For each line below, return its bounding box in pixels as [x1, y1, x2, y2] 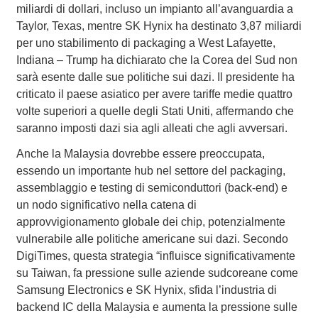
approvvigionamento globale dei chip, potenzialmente [16, 216, 285, 229]
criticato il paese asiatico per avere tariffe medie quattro [16, 88, 292, 101]
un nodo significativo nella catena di [16, 199, 197, 212]
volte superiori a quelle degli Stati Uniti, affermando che [16, 105, 294, 118]
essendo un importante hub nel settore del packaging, [16, 165, 285, 177]
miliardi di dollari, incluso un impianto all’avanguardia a [16, 3, 293, 16]
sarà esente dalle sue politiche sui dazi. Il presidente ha [16, 71, 295, 84]
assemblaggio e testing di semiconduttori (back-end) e [16, 182, 287, 194]
